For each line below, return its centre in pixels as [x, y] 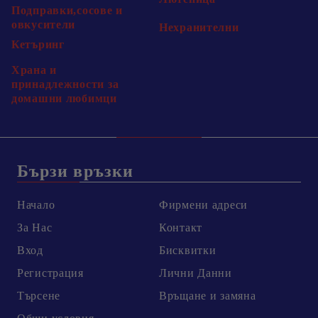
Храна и [34, 70]
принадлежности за [65, 84]
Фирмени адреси [204, 204]
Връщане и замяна [208, 295]
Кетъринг [38, 44]
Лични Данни [196, 273]
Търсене [39, 295]
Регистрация [50, 273]
